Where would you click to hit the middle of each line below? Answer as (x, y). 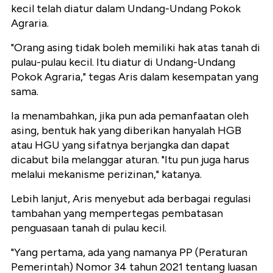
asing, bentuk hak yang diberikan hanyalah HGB (126, 131)
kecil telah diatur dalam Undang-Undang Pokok (126, 9)
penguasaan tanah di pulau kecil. (89, 228)
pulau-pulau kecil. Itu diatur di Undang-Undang (123, 62)
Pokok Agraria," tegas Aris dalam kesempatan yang (135, 77)
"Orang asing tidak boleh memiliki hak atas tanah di (136, 48)
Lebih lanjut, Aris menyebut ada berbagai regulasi (131, 199)
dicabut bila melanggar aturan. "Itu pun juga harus (130, 160)
